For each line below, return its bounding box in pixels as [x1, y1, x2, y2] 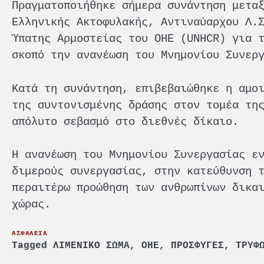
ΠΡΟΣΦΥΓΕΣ [171, 240, 224, 251]
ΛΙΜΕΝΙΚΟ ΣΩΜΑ [53, 240, 130, 251]
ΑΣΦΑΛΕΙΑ [12, 228, 47, 237]
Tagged [12, 240, 53, 251]
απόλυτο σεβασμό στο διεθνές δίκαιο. [12, 115, 239, 128]
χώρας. [12, 198, 51, 211]
